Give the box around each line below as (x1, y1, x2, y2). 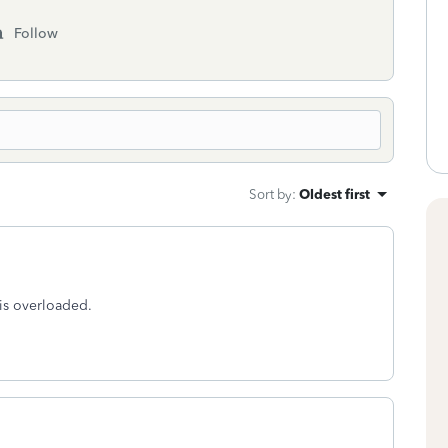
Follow (14, 25, 58, 42)
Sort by (249, 186, 292, 202)
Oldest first (299, 186, 370, 202)
